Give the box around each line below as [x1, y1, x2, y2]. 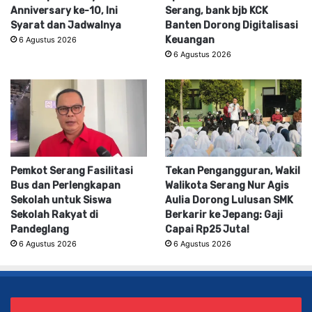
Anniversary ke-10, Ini [10, 5, 118, 17]
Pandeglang [10, 224, 69, 236]
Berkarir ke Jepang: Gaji [164, 209, 283, 221]
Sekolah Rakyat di [10, 209, 98, 221]
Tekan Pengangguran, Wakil [164, 165, 300, 178]
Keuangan [164, 34, 214, 47]
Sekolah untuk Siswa [10, 194, 111, 207]
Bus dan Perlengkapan [10, 180, 120, 192]
